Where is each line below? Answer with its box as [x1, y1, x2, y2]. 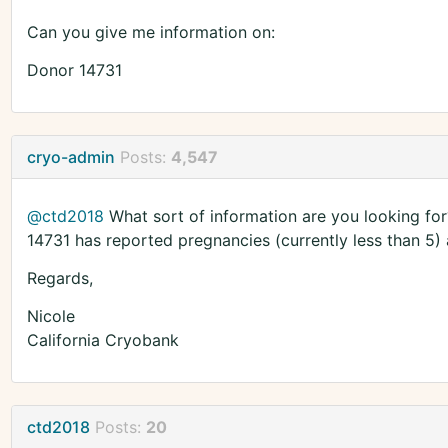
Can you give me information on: [26, 22, 275, 43]
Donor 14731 [26, 60, 122, 81]
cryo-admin [26, 147, 115, 168]
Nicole [26, 306, 75, 327]
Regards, [26, 268, 93, 289]
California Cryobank [26, 330, 179, 351]
